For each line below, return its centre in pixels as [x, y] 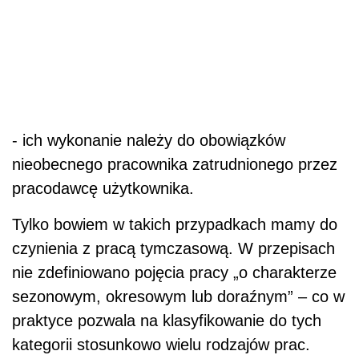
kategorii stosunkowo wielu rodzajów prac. [161, 344]
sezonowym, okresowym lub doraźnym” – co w [178, 296]
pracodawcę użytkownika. [103, 188]
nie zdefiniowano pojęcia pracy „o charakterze [174, 272]
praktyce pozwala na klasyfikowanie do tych [167, 320]
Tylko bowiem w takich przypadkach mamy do [175, 224]
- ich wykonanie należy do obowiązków [149, 140]
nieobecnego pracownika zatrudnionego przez [175, 164]
